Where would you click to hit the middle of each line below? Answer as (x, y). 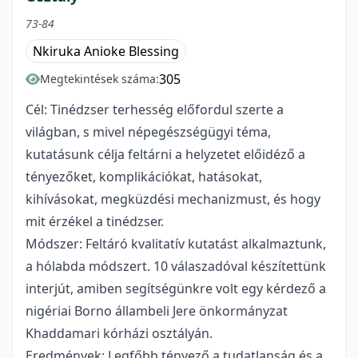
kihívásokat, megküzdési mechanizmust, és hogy (173, 199)
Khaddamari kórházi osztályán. (119, 333)
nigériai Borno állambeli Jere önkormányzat (157, 311)
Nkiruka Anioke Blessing (106, 51)
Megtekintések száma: (99, 79)
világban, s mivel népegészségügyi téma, (148, 132)
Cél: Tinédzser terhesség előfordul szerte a (155, 109)
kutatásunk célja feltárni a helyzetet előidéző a (165, 154)
